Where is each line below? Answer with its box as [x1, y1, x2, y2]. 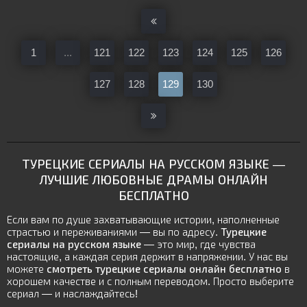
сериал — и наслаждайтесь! [7, 288, 138, 299]
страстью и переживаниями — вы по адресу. [7, 226, 221, 238]
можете [7, 263, 47, 275]
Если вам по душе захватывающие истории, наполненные [7, 214, 280, 225]
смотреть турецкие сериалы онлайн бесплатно [47, 263, 282, 275]
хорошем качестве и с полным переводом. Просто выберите [7, 275, 294, 287]
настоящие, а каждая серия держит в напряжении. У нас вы [7, 251, 288, 262]
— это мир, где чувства [141, 238, 256, 250]
